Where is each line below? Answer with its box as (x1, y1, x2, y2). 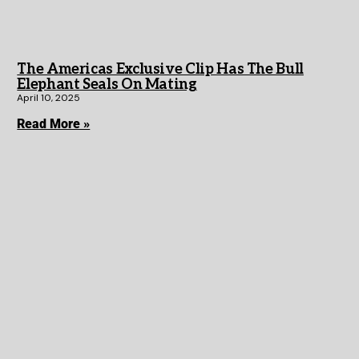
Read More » (17, 116, 91, 132)
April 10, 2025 (17, 91, 81, 105)
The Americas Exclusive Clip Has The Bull (17, 61, 304, 79)
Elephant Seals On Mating (17, 76, 197, 94)
